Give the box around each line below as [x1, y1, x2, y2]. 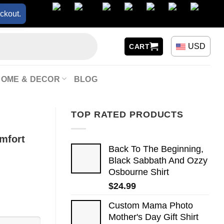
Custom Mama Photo [108, 200, 193, 210]
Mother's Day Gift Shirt [108, 211, 198, 222]
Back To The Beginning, [108, 143, 203, 154]
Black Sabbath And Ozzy [108, 155, 207, 165]
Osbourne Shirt [108, 166, 169, 177]
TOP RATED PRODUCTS [71, 109, 184, 119]
